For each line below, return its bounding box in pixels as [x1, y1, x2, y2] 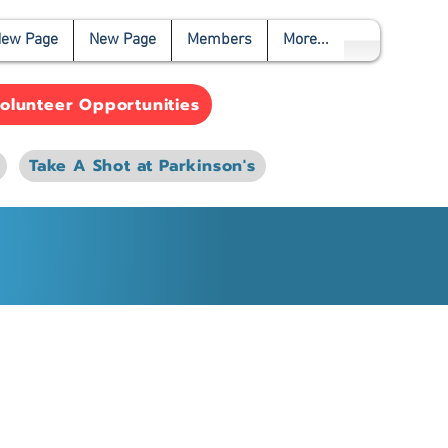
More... [283, 30, 329, 50]
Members [187, 30, 252, 50]
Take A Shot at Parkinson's [29, 154, 256, 178]
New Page [89, 30, 156, 50]
